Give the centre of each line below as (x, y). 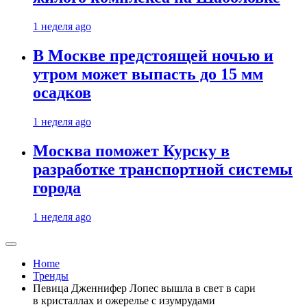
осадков (62, 93)
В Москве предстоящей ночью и (153, 56)
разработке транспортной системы (163, 170)
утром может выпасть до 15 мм (148, 74)
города (57, 188)
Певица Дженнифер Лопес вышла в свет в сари (144, 288)
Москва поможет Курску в (131, 151)
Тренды (51, 276)
